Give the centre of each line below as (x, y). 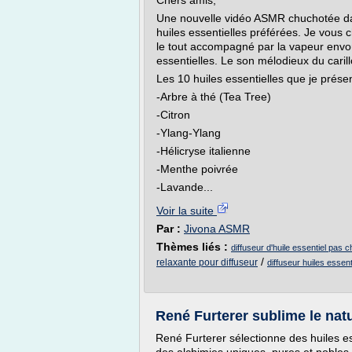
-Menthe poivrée (197, 169)
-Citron (173, 115)
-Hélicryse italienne (203, 151)
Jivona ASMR (217, 229)
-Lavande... (185, 187)
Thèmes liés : (194, 247)
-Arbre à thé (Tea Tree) (214, 97)
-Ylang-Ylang (189, 133)
